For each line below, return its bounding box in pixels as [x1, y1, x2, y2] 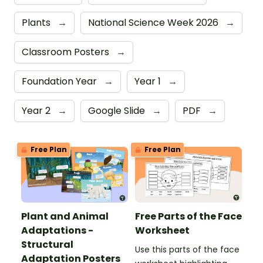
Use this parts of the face [135, 244, 240, 256]
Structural [21, 238, 73, 252]
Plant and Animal [21, 210, 109, 224]
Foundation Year [22, 74, 99, 88]
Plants [22, 15, 53, 29]
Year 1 [134, 74, 163, 88]
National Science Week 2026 [88, 15, 221, 29]
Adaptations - [21, 224, 93, 238]
